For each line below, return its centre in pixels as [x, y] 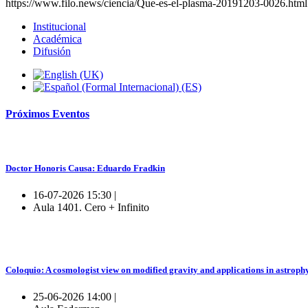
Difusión [52, 51]
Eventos [71, 114]
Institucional [59, 26]
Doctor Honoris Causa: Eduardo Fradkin [85, 168]
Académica [57, 38]
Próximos [29, 114]
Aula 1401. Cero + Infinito [91, 207]
